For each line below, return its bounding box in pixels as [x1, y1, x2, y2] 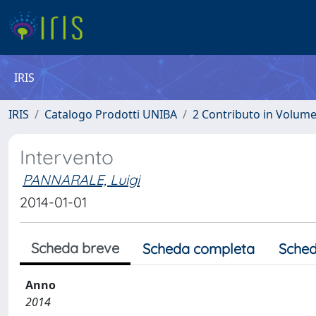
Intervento [20, 145, 114, 169]
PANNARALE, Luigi [23, 171, 140, 188]
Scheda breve [31, 239, 119, 257]
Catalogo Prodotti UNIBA [44, 107, 177, 122]
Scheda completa [142, 240, 255, 257]
